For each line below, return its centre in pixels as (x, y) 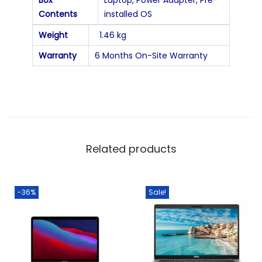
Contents (58, 14)
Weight (53, 35)
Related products (131, 149)
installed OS (128, 14)
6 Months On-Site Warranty (151, 55)
